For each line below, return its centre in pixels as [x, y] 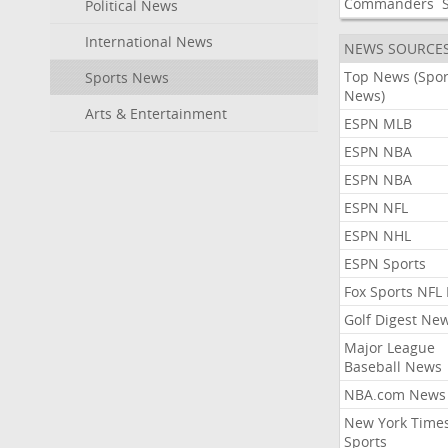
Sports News [127, 77]
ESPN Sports [384, 263]
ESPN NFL [375, 207]
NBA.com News [394, 394]
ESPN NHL [377, 235]
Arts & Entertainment [156, 113]
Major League [389, 347]
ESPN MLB [377, 123]
